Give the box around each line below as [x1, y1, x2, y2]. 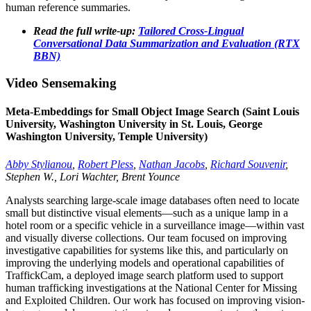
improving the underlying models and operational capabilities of [6, 256, 284, 269]
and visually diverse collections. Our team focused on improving [6, 231, 287, 244]
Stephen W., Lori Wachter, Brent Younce [6, 170, 180, 183]
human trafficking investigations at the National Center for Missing [6, 281, 297, 294]
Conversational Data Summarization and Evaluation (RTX [33, 37, 300, 50]
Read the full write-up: [33, 25, 138, 37]
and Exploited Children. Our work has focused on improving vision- [6, 294, 305, 306]
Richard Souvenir [210, 158, 285, 170]
